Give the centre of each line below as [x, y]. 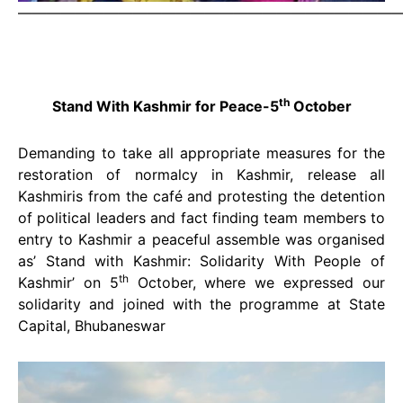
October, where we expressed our [257, 282]
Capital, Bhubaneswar [92, 325]
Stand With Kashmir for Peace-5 [165, 106]
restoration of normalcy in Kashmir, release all [201, 174]
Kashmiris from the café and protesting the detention [201, 196]
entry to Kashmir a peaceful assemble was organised [201, 239]
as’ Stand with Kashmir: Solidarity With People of [201, 260]
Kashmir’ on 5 [68, 282]
